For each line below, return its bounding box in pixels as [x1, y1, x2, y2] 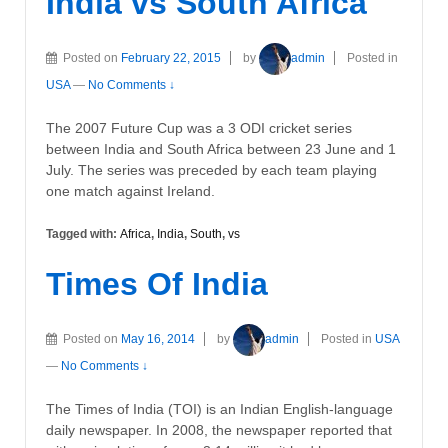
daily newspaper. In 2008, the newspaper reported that [46, 421, 392, 438]
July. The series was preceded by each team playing [46, 161, 377, 178]
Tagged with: [46, 227, 120, 242]
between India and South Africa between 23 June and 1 [46, 140, 396, 157]
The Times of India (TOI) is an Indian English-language [46, 400, 393, 417]
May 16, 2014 [121, 331, 195, 346]
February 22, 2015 [121, 50, 221, 65]
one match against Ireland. [46, 182, 215, 199]
